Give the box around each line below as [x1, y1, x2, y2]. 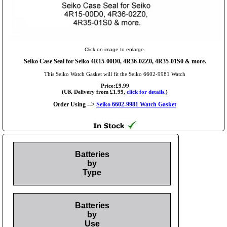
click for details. [127, 88, 166, 95]
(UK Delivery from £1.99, [62, 88, 127, 95]
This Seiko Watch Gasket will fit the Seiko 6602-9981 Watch [44, 70, 185, 77]
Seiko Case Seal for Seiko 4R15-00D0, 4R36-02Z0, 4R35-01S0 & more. [23, 57, 206, 65]
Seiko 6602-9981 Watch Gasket [96, 100, 176, 108]
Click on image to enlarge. [84, 46, 145, 52]
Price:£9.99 [100, 82, 129, 89]
